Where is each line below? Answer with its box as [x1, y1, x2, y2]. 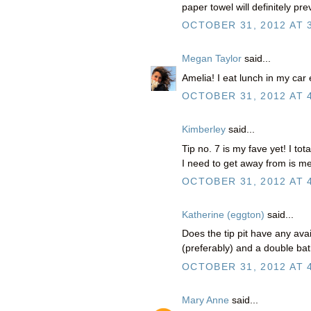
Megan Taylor [182, 53, 242, 64]
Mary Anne [182, 294, 229, 305]
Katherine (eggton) [182, 209, 264, 220]
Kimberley [182, 124, 226, 135]
